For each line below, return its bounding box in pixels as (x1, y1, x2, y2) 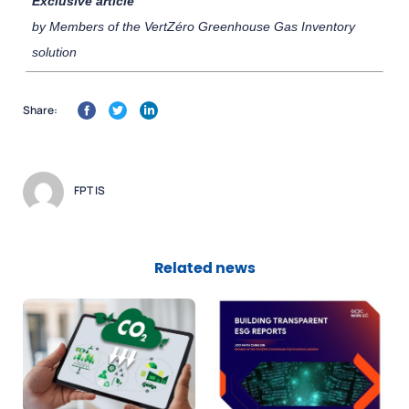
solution (32, 44, 77, 59)
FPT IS (74, 182, 105, 198)
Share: (23, 101, 58, 118)
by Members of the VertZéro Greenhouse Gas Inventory (32, 18, 355, 34)
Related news (153, 260, 256, 277)
